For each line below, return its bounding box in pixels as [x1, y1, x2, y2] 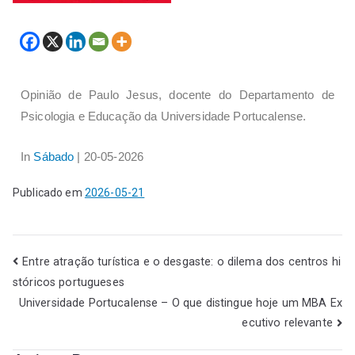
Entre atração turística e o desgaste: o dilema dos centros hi [22, 254, 341, 269]
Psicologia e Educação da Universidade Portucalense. [21, 109, 307, 124]
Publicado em [13, 186, 85, 200]
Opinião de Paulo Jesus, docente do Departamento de [21, 88, 334, 102]
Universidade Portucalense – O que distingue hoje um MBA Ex [18, 296, 342, 310]
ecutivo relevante [242, 315, 333, 330]
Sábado [33, 150, 74, 164]
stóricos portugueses [13, 275, 124, 289]
